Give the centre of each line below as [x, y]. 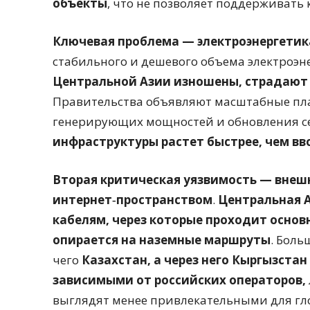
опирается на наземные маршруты [162, 240]
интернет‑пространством [133, 200]
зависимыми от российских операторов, [179, 280]
